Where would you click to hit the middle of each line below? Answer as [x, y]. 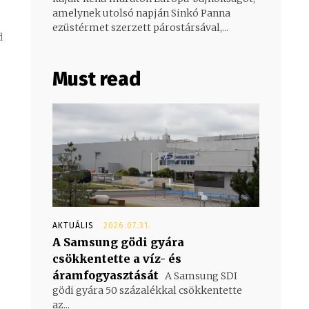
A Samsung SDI [200, 276]
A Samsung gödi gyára [118, 242]
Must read [97, 79]
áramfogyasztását [106, 275]
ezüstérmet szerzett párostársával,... [140, 27]
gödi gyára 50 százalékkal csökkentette [147, 290]
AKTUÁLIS [73, 225]
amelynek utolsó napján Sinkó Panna [141, 13]
